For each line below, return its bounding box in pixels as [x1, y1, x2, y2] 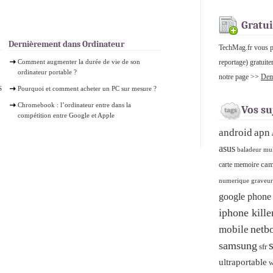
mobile [219, 224, 249, 235]
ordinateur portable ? [18, 68, 77, 76]
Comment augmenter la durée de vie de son [18, 58, 140, 65]
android [219, 127, 252, 138]
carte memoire [219, 160, 259, 169]
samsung [219, 239, 257, 252]
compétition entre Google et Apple [18, 112, 115, 119]
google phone [219, 191, 271, 202]
